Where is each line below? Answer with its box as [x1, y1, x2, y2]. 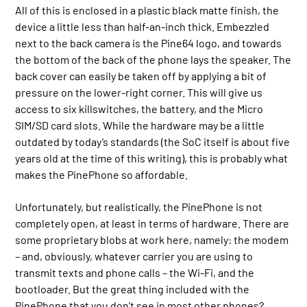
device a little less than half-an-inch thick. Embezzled [15, 20, 270, 34]
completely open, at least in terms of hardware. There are [15, 216, 290, 230]
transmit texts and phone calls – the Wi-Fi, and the [15, 265, 255, 279]
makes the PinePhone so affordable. [15, 168, 188, 182]
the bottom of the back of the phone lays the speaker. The [15, 53, 292, 66]
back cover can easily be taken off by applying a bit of [15, 69, 267, 83]
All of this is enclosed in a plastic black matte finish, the [15, 3, 280, 17]
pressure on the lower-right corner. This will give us [15, 86, 263, 99]
